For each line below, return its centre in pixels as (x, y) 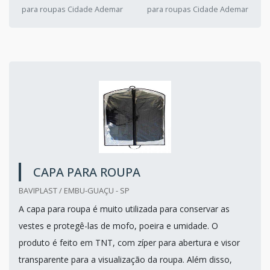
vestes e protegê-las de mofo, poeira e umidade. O (118, 225)
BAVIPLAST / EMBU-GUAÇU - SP (74, 190)
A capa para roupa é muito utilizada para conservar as (124, 209)
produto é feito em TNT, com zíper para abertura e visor (129, 242)
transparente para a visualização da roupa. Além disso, (125, 259)
